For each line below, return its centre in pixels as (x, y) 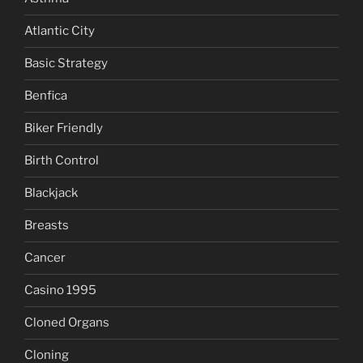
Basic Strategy (66, 64)
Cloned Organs (67, 323)
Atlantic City (60, 31)
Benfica (46, 96)
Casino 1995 (60, 290)
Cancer (45, 258)
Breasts (47, 226)
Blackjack (51, 193)
